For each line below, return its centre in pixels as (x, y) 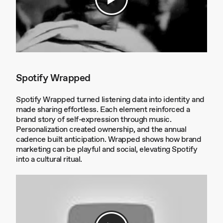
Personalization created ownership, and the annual (101, 130)
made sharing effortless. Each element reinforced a (103, 110)
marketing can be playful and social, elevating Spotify (107, 150)
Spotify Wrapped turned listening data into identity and (110, 100)
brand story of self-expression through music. (94, 120)
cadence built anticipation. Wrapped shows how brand (109, 140)
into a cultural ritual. (49, 160)
